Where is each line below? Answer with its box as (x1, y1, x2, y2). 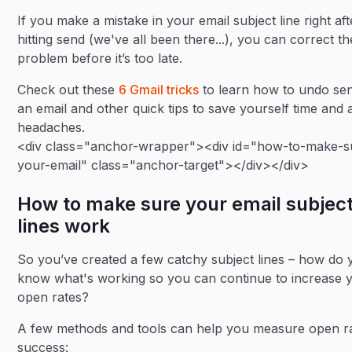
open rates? (17, 289, 90, 305)
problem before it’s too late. (17, 50, 187, 66)
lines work (17, 214, 111, 237)
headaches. (17, 119, 86, 135)
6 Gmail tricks (119, 82, 200, 97)
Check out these (17, 82, 119, 97)
